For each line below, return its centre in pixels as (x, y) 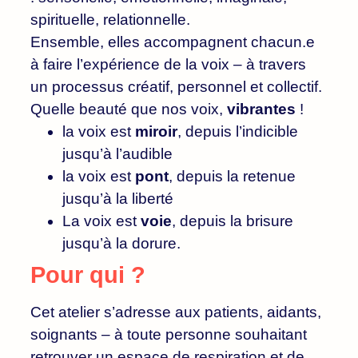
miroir (156, 131)
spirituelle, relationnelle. (110, 19)
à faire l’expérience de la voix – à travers (168, 64)
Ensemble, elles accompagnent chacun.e (173, 42)
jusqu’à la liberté (120, 198)
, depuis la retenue (232, 176)
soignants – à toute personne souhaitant (169, 334)
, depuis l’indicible (238, 131)
